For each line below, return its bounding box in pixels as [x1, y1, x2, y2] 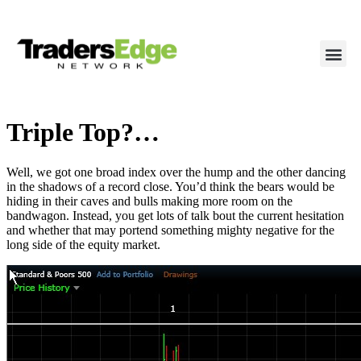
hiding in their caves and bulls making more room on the [6, 193, 293, 208]
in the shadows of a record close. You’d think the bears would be [6, 179, 334, 193]
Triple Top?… [6, 118, 160, 147]
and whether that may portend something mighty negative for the [6, 222, 334, 237]
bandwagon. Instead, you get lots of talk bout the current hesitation [6, 208, 344, 222]
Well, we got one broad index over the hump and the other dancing [6, 164, 346, 179]
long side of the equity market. [6, 237, 160, 251]
